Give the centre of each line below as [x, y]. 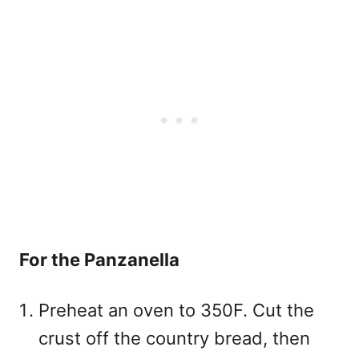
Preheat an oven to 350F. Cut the [176, 311]
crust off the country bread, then [174, 339]
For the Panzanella [99, 260]
